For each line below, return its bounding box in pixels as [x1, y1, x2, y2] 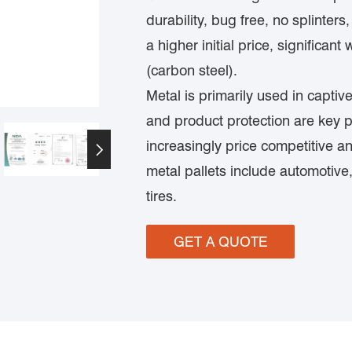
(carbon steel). [146, 62, 241, 79]
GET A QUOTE [173, 233, 268, 250]
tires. [146, 188, 177, 204]
